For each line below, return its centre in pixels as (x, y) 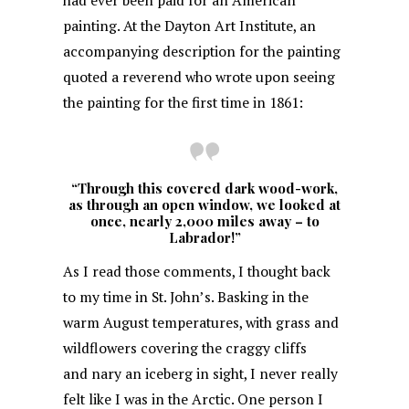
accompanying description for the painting (202, 51)
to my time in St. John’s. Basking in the (186, 298)
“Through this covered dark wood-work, (204, 189)
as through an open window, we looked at (204, 205)
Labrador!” (204, 238)
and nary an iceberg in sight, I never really (201, 374)
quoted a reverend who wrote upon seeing (199, 77)
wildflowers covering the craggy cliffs (185, 349)
